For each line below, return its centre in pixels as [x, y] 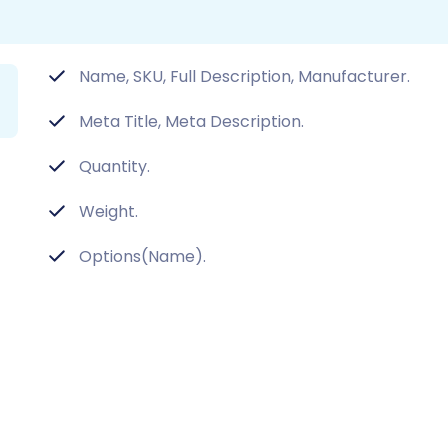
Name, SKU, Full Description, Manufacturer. [244, 76]
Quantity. [114, 166]
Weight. [108, 211]
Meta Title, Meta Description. [191, 121]
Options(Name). [142, 256]
